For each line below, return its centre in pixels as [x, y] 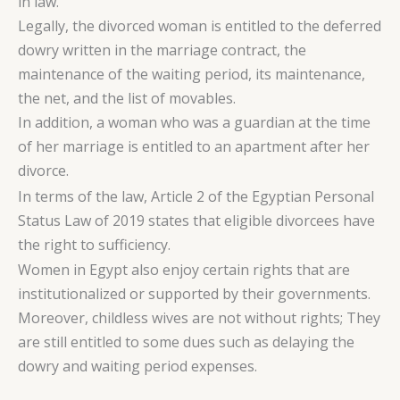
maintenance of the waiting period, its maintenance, [192, 75]
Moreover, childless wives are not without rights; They [199, 318]
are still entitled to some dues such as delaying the [186, 342]
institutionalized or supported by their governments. [194, 294]
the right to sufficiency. [94, 244]
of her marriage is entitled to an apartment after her [194, 147]
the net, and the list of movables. [127, 99]
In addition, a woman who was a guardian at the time [194, 123]
